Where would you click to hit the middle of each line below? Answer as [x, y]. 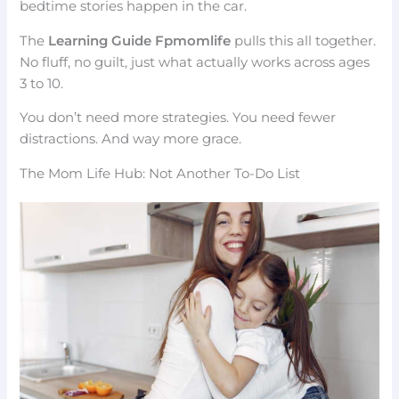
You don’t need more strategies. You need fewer [178, 118]
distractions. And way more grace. [131, 139]
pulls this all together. [304, 41]
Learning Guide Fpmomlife [140, 41]
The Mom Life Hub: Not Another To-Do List [160, 173]
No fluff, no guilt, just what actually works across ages [195, 62]
